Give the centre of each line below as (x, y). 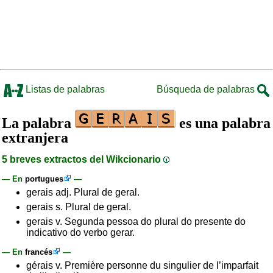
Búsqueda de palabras (207, 89)
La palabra (38, 123)
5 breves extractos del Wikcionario (83, 159)
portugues (44, 179)
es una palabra (223, 123)
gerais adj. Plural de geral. (83, 192)
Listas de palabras (64, 89)
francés (39, 252)
